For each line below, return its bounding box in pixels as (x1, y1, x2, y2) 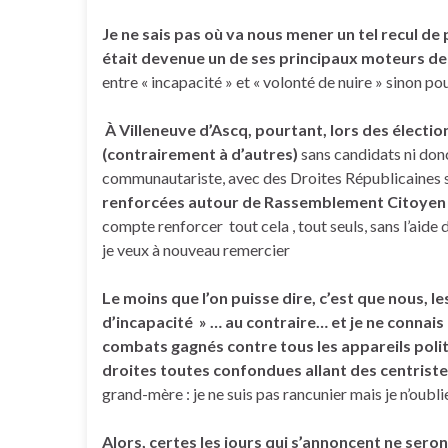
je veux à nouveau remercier (102, 240, 290, 259)
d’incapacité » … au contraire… (102, 312, 328, 331)
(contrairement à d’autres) (102, 144, 298, 163)
